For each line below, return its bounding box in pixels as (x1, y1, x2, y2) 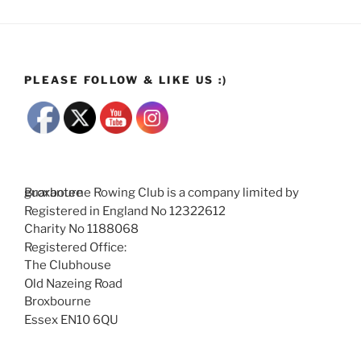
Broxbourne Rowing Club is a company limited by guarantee (24, 185, 83, 201)
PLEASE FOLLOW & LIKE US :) (24, 73, 228, 86)
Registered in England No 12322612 (24, 203, 226, 218)
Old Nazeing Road (24, 276, 122, 291)
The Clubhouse (24, 258, 111, 273)
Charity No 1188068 (24, 222, 139, 237)
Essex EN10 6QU (24, 312, 118, 327)
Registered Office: (24, 239, 127, 255)
